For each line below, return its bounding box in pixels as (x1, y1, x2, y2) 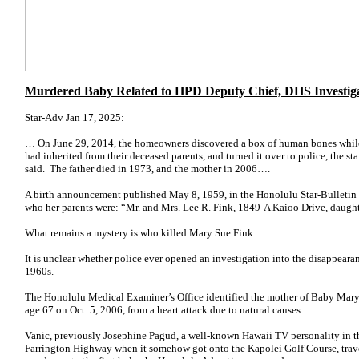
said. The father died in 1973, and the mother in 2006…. (25, 163, 270, 175)
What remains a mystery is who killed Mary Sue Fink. (25, 227, 256, 239)
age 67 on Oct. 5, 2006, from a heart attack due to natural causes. (25, 304, 303, 316)
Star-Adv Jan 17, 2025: (25, 111, 127, 123)
